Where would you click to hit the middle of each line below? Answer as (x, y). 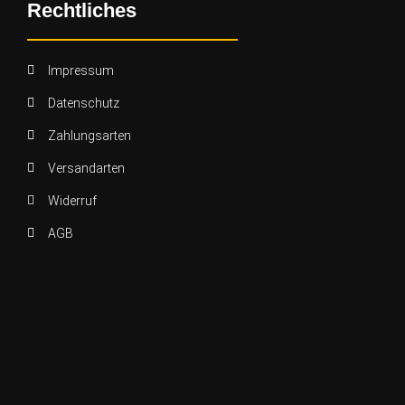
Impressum (80, 71)
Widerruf (72, 201)
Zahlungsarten (89, 136)
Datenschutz (83, 104)
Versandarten (86, 169)
